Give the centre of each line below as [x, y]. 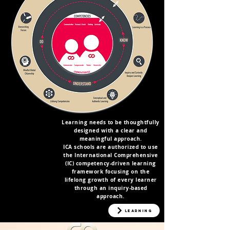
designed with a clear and [111, 130]
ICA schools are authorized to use [111, 147]
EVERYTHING [82, 204]
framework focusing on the [111, 171]
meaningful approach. [111, 139]
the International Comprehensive [111, 155]
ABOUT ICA [82, 212]
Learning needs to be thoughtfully [111, 122]
